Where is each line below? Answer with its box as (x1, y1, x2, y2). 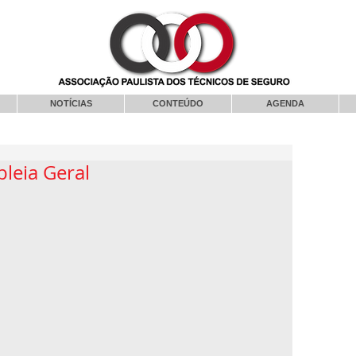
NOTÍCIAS (49, 99, 92, 108)
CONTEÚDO (153, 99, 203, 108)
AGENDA (266, 99, 304, 108)
